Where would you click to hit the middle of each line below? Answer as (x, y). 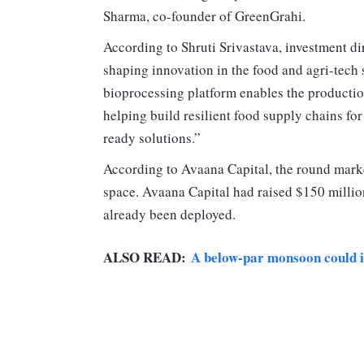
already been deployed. (169, 214)
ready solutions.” (152, 138)
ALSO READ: (147, 258)
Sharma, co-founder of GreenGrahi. (204, 16)
